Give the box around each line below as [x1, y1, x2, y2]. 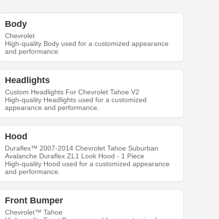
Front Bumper [5, 196, 64, 206]
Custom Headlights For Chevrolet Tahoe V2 [5, 88, 140, 96]
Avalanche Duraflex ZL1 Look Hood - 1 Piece [5, 152, 145, 160]
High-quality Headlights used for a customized [5, 96, 147, 104]
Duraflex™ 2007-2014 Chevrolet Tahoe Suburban [5, 144, 159, 153]
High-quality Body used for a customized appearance [5, 40, 169, 48]
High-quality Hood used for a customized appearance [5, 160, 170, 168]
